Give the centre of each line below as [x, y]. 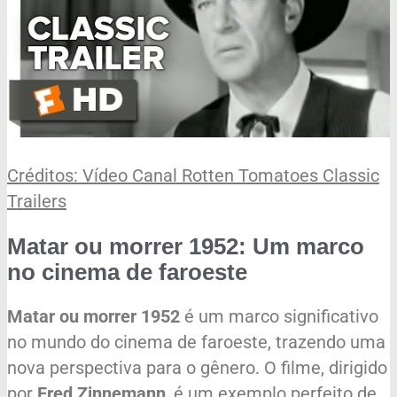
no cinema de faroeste [127, 272]
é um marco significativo [279, 317]
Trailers [37, 202]
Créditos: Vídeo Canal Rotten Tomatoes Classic [193, 176]
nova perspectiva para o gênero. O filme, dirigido [197, 368]
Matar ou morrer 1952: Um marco [186, 246]
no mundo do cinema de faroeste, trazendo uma [196, 343]
